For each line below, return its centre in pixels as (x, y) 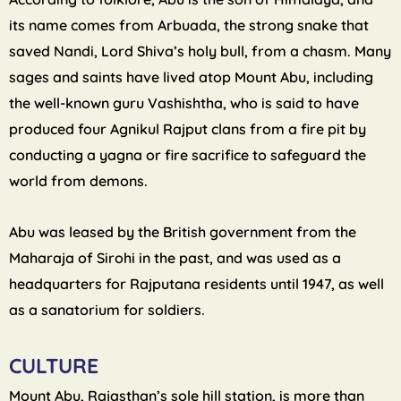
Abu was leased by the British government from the (183, 232)
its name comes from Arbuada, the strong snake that (189, 26)
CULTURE (54, 366)
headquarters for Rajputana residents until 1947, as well (196, 284)
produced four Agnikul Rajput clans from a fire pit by (188, 129)
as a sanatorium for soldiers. (107, 310)
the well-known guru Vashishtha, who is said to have (184, 103)
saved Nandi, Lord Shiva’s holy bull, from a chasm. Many (200, 51)
